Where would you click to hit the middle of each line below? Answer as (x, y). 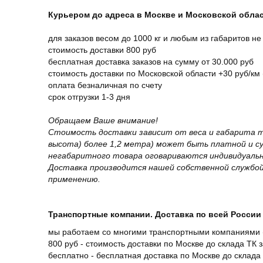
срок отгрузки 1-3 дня (89, 97)
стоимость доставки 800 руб (102, 50)
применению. (74, 179)
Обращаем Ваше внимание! (103, 120)
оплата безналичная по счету (105, 85)
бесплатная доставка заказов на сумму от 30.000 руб (151, 62)
